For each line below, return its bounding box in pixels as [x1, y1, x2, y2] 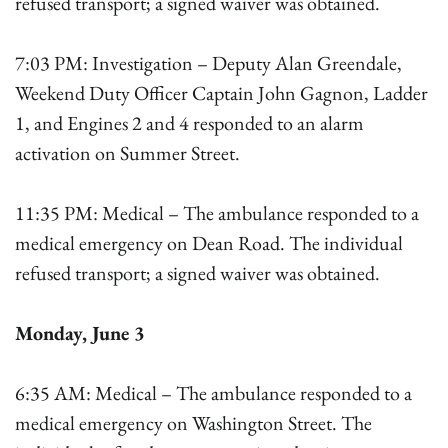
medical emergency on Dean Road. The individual [15, 230, 403, 256]
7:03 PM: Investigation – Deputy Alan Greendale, [15, 50, 402, 76]
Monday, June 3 [15, 320, 145, 346]
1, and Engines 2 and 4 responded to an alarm [15, 110, 364, 136]
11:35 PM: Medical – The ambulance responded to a [15, 200, 419, 226]
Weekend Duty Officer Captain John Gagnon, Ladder [15, 80, 428, 106]
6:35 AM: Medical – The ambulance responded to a [15, 380, 412, 406]
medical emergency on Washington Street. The [15, 410, 372, 436]
